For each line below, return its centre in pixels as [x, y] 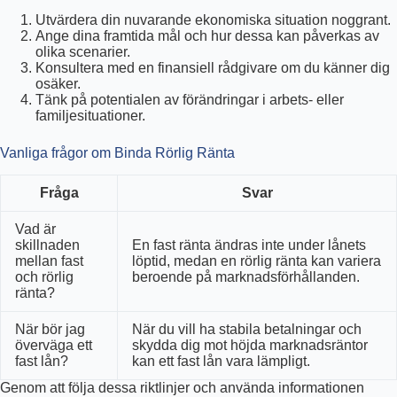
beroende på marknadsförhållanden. [246, 277]
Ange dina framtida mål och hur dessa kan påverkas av [207, 36]
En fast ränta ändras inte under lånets [249, 245]
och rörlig [44, 277]
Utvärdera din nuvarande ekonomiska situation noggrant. [213, 20]
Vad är [35, 230]
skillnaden [47, 245]
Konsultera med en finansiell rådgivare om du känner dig [213, 68]
